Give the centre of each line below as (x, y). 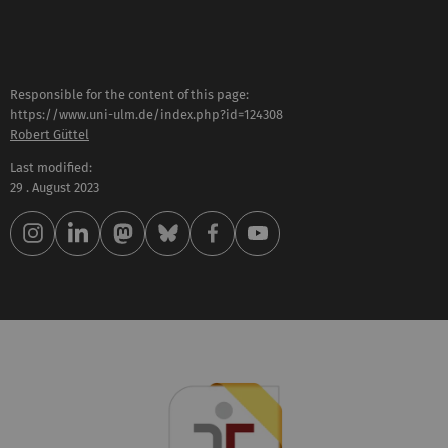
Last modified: (51, 167)
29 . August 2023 (54, 187)
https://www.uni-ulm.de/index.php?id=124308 (146, 115)
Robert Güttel (49, 135)
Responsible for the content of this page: (129, 95)
